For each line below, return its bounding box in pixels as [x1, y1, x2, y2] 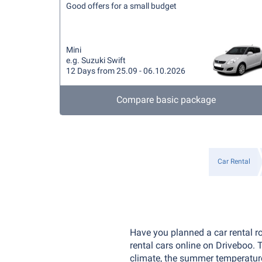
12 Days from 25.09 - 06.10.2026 [66, 66, 185, 75]
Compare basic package [116, 94, 216, 105]
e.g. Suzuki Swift [66, 56, 126, 65]
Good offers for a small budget [66, 1, 177, 11]
